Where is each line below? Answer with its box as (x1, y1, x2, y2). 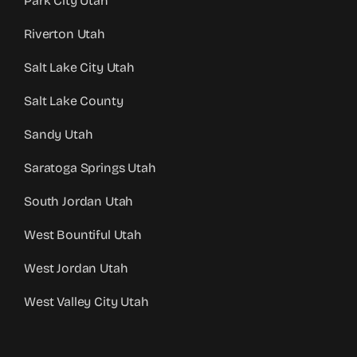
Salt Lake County (24, 93, 124, 109)
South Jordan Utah (24, 194, 134, 210)
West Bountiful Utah (24, 227, 142, 243)
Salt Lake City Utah (24, 60, 135, 76)
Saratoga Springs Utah (24, 160, 156, 176)
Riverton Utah (24, 26, 105, 42)
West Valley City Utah (24, 294, 149, 310)
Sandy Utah (24, 127, 93, 143)
